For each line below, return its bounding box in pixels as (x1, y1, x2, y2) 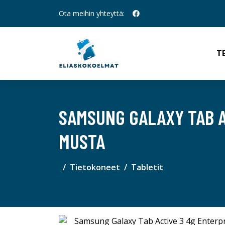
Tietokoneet (70, 162, 120, 173)
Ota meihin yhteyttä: (59, 9, 125, 18)
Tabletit (131, 162, 163, 173)
